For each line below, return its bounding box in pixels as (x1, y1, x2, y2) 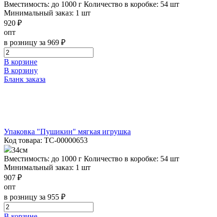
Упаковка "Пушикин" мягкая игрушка (4, 127, 131, 136)
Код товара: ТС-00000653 (4, 136, 88, 144)
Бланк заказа (4, 75, 46, 83)
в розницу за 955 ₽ (4, 192, 65, 201)
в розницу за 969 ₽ (4, 38, 65, 46)
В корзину (4, 66, 38, 75)
